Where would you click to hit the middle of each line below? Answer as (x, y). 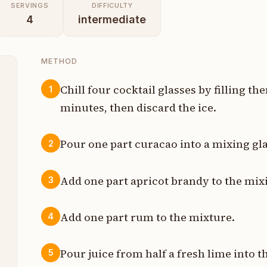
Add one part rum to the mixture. (148, 217)
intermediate (112, 19)
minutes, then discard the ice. (139, 108)
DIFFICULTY (112, 5)
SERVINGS (30, 5)
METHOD (60, 61)
